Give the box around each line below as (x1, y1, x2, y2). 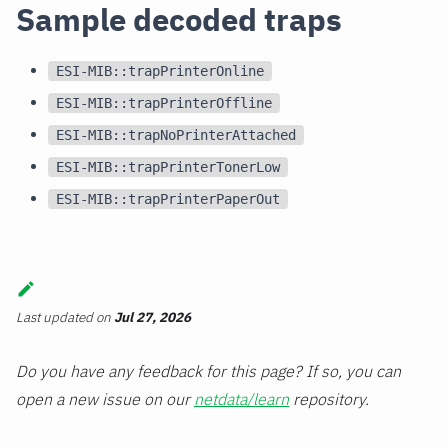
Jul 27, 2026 (114, 308, 191, 327)
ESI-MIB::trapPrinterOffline (56, 94, 272, 111)
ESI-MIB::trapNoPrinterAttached (56, 126, 296, 143)
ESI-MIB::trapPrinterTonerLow (56, 158, 280, 175)
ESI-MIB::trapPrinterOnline (56, 62, 264, 79)
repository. (289, 389, 369, 410)
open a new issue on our (16, 389, 194, 410)
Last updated (16, 308, 93, 327)
